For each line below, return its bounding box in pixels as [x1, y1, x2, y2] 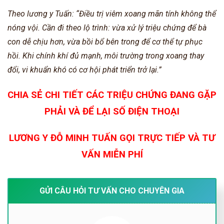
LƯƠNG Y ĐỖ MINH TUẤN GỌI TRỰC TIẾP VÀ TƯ [9, 132, 215, 143]
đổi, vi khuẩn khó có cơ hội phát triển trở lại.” [7, 64, 161, 74]
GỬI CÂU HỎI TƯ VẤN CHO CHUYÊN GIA [39, 185, 184, 195]
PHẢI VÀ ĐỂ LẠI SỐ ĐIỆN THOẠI [44, 105, 179, 117]
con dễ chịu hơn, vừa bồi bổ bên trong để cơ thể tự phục [7, 36, 202, 46]
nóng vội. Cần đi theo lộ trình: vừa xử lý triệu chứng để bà [7, 22, 206, 32]
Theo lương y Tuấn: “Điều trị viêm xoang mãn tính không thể [7, 8, 216, 18]
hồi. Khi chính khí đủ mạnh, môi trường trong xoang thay [7, 50, 204, 60]
